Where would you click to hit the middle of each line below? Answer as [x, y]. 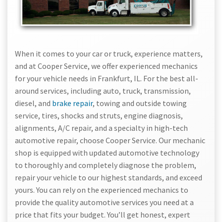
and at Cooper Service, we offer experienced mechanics [106, 66]
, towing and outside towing [140, 103]
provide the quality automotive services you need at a [104, 202]
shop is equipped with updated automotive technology [107, 153]
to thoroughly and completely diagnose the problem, [106, 165]
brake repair [72, 103]
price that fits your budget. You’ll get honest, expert [103, 215]
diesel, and [33, 103]
